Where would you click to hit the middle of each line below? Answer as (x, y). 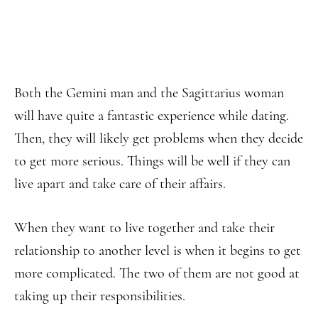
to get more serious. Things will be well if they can (152, 161)
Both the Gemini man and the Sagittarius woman (149, 93)
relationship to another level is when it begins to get (158, 251)
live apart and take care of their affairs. (120, 184)
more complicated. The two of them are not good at (157, 273)
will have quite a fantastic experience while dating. (152, 116)
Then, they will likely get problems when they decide (159, 138)
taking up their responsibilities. (100, 296)
